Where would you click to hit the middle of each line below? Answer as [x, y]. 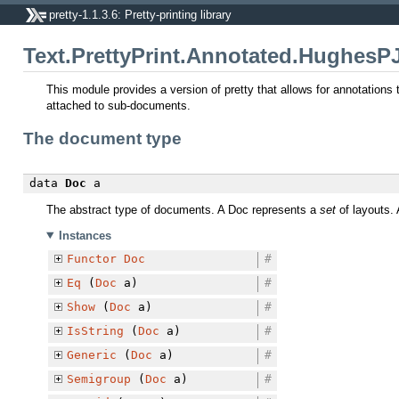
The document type [102, 138]
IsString [95, 330]
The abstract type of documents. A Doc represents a [183, 210]
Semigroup [98, 379]
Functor [91, 258]
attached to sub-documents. [118, 105]
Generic [91, 354]
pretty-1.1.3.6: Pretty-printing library [140, 14]
